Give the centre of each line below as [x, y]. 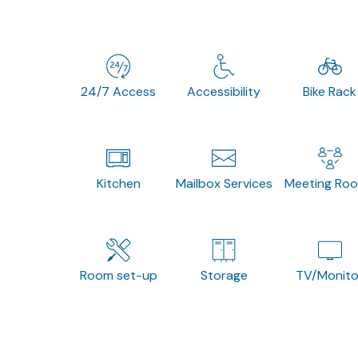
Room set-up [118, 275]
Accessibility [224, 91]
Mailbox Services [224, 183]
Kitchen [118, 183]
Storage [224, 275]
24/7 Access [119, 91]
